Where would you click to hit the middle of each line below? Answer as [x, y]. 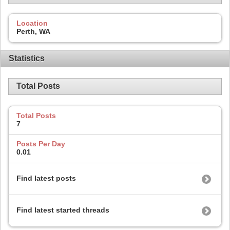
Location [32, 23]
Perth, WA [33, 32]
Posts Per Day [41, 144]
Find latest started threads [63, 210]
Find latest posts [46, 178]
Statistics [27, 59]
